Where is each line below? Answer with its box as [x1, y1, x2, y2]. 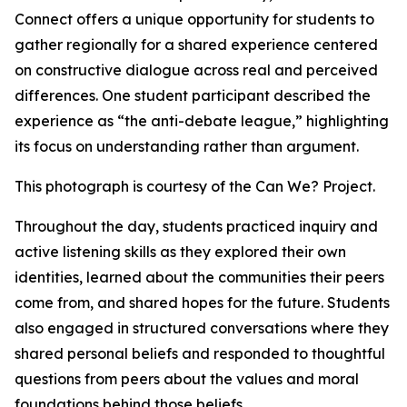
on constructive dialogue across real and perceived [15, 61, 378, 79]
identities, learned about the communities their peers [15, 268, 384, 286]
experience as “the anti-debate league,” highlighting [15, 112, 389, 130]
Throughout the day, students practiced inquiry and [15, 217, 378, 235]
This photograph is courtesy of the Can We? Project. [15, 177, 375, 195]
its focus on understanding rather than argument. [15, 137, 359, 155]
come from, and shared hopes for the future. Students [15, 293, 390, 312]
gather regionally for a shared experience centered [15, 35, 378, 54]
